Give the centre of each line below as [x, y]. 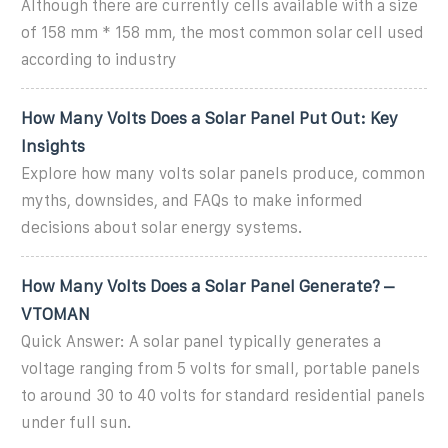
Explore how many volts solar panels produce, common [223, 173]
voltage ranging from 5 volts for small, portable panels [220, 368]
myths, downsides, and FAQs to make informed [192, 200]
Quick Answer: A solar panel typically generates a [201, 341]
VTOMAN [55, 313]
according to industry [99, 59]
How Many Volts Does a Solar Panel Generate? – [207, 285]
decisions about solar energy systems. [161, 227]
